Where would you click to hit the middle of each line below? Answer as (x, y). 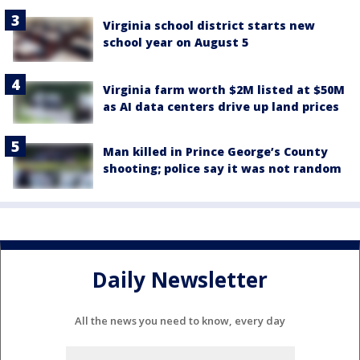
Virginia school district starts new (209, 25)
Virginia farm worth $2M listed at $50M (224, 90)
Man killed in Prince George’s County (215, 152)
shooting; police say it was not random (222, 169)
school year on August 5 (176, 42)
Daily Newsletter (180, 280)
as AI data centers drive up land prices (221, 107)
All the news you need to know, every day (180, 321)
